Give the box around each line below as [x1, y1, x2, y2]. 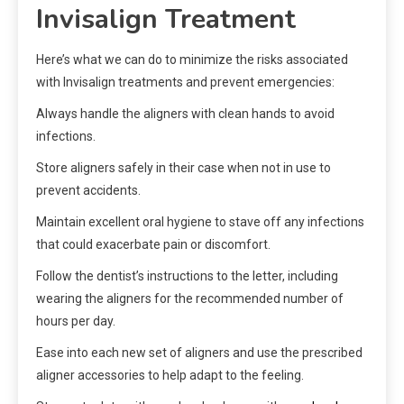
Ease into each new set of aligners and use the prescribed [36, 345, 363, 361]
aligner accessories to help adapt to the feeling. [36, 368, 304, 383]
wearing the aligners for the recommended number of [36, 291, 344, 307]
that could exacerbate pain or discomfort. [36, 237, 271, 252]
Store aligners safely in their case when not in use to [36, 161, 331, 176]
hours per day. [36, 314, 115, 329]
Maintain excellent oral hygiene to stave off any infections [36, 215, 364, 230]
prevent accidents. [36, 183, 141, 198]
